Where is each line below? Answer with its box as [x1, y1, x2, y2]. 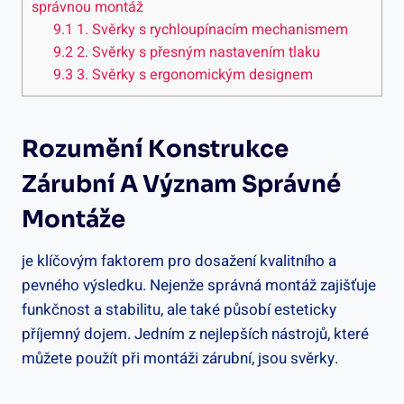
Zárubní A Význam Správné [22, 169, 341, 199]
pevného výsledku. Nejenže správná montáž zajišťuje [22, 273, 376, 297]
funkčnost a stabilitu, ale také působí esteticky [22, 298, 336, 321]
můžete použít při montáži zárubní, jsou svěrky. [22, 346, 338, 370]
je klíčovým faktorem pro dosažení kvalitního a [22, 249, 336, 272]
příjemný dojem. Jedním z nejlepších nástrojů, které [22, 322, 369, 345]
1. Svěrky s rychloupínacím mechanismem [73, 18, 349, 41]
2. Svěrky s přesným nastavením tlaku [73, 41, 321, 63]
